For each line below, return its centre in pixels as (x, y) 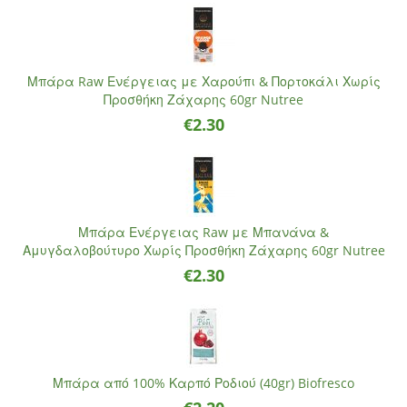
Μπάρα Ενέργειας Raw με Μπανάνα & (203, 232)
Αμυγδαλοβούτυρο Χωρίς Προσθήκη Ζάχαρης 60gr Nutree (203, 250)
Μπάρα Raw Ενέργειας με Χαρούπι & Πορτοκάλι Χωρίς (203, 81)
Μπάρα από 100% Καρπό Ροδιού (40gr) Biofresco (203, 383)
